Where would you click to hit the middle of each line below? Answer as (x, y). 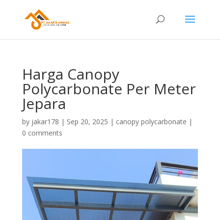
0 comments (42, 133)
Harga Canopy (70, 74)
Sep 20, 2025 (87, 122)
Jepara (44, 103)
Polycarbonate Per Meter (109, 89)
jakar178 (45, 122)
